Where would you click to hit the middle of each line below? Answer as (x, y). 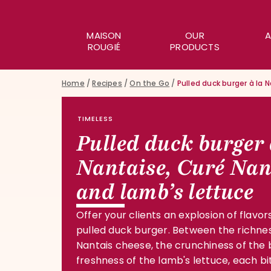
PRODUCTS (195, 47)
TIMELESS (95, 119)
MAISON (104, 35)
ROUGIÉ (104, 47)
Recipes (107, 83)
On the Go (150, 83)
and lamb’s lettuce (165, 192)
